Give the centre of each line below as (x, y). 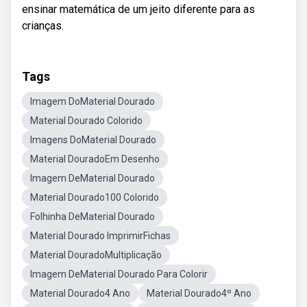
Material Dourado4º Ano (199, 293)
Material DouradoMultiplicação (96, 255)
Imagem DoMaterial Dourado (93, 101)
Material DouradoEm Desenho (95, 159)
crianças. (43, 26)
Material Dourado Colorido (86, 121)
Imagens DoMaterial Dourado (93, 140)
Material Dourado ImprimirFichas (100, 236)
